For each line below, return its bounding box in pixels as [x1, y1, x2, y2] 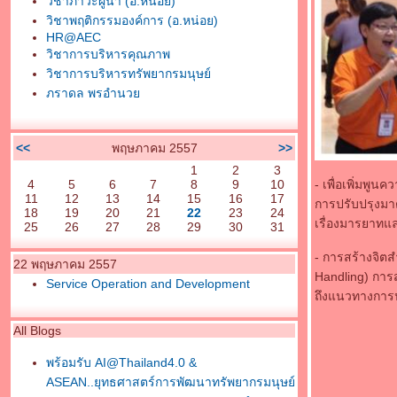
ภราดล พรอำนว [46, 86, 140, 100]
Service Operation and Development [46, 276, 250, 291]
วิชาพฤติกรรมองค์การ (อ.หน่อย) [46, 13, 218, 27]
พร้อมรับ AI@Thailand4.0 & [46, 355, 197, 370]
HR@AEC [46, 30, 101, 44]
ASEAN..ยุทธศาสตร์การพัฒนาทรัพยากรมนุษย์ [46, 375, 295, 389]
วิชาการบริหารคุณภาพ [46, 47, 170, 61]
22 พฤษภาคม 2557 [13, 257, 117, 271]
